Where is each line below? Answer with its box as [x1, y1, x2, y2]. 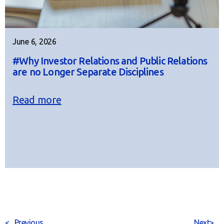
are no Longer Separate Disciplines [12, 65, 163, 77]
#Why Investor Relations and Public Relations [12, 54, 207, 66]
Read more [12, 93, 61, 105]
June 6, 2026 [12, 36, 56, 46]
